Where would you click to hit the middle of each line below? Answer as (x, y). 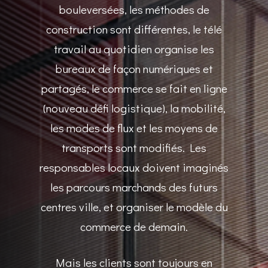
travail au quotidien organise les (134, 48)
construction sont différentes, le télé (134, 29)
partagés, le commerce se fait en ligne (134, 88)
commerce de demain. (134, 226)
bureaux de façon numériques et (134, 68)
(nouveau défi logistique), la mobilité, (134, 108)
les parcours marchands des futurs (134, 187)
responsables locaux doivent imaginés (134, 167)
